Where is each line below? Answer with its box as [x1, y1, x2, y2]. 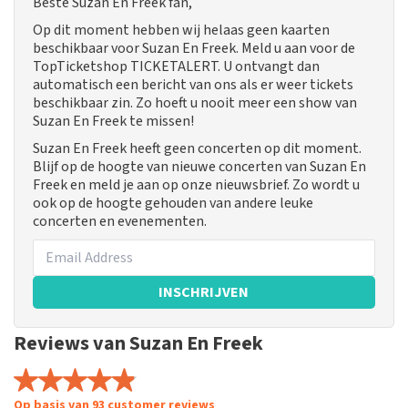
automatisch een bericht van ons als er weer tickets [33, 75, 353, 96]
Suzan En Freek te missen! [33, 111, 194, 132]
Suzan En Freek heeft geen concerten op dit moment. [33, 138, 362, 159]
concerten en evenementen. [33, 211, 207, 232]
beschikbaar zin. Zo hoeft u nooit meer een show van [33, 93, 357, 114]
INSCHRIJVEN [158, 282, 250, 303]
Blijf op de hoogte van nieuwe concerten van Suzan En [33, 157, 366, 178]
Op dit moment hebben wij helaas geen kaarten [33, 20, 330, 41]
